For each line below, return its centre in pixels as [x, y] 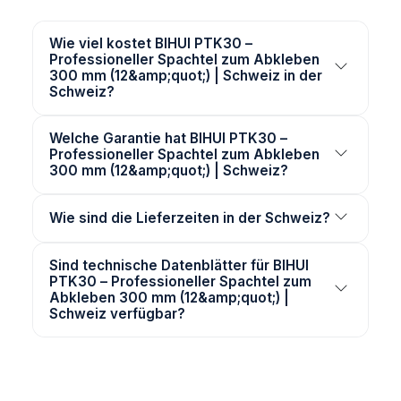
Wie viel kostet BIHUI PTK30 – [151, 44]
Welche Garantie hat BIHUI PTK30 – [168, 139]
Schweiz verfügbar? [117, 314]
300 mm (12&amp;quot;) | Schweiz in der [186, 76]
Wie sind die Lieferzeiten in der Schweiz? [190, 218]
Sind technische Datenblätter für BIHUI [179, 266]
